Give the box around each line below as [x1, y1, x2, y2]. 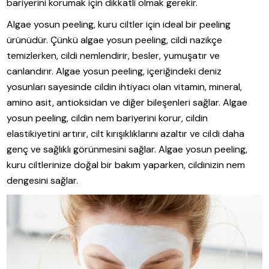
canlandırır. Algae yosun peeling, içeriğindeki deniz [7, 64, 222, 77]
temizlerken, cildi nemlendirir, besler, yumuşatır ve [7, 49, 220, 62]
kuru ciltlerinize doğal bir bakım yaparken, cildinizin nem [7, 158, 246, 171]
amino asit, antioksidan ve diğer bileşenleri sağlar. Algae [7, 95, 248, 109]
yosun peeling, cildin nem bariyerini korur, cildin [7, 111, 208, 124]
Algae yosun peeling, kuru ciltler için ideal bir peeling [7, 17, 231, 31]
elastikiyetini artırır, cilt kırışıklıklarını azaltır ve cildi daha [7, 127, 244, 140]
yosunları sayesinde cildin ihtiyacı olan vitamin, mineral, [7, 80, 243, 93]
